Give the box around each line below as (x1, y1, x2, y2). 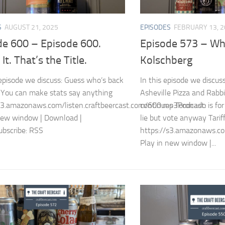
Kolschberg (140, 54, 192, 67)
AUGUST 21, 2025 (5, 23, 58, 32)
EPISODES (140, 23, 171, 32)
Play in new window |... (140, 138, 216, 148)
